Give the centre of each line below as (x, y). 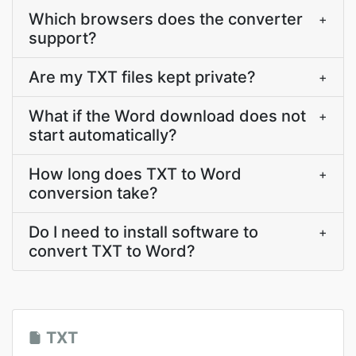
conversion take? (93, 193)
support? (63, 38)
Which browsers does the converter (166, 19)
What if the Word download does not (167, 116)
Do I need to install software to (143, 232)
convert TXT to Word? (112, 251)
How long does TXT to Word (135, 174)
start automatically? (103, 135)
